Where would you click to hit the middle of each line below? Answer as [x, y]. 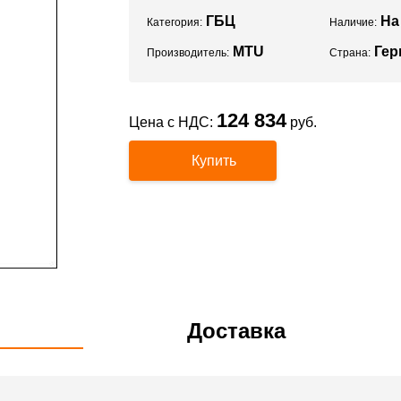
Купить [214, 161]
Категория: [175, 22]
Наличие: [353, 22]
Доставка [236, 331]
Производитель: [188, 53]
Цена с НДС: [173, 122]
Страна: [350, 53]
